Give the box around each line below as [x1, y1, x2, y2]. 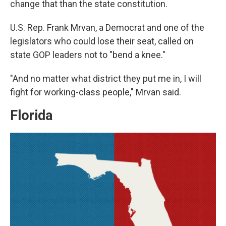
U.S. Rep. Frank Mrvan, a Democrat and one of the [10, 22, 204, 33]
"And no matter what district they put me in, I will [10, 73, 201, 84]
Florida [10, 107, 52, 124]
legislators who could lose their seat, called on [10, 36, 194, 46]
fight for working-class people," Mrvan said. [10, 87, 181, 97]
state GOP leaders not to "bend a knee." [10, 49, 165, 60]
